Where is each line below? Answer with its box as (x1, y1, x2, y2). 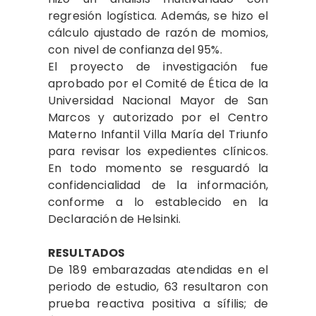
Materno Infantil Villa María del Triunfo (48, 126, 268, 142)
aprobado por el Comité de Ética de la (48, 75, 268, 92)
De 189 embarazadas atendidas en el (48, 261, 268, 278)
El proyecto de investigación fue (48, 58, 268, 75)
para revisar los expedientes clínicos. (48, 142, 268, 159)
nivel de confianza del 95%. (73, 41, 222, 58)
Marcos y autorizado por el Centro (48, 109, 268, 126)
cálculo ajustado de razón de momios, (48, 24, 268, 41)
